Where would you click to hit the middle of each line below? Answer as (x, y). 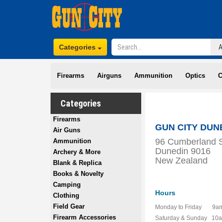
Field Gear (69, 206)
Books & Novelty (78, 174)
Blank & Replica (77, 163)
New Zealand (182, 161)
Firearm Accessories (84, 217)
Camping (67, 185)
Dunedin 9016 (183, 151)
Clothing (66, 195)
